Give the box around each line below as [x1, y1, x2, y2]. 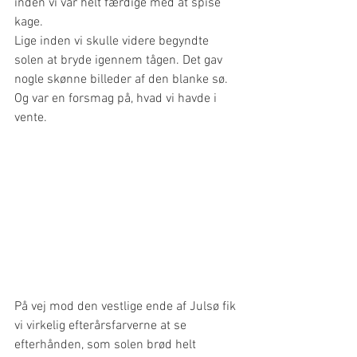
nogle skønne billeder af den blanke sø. [14, 72, 231, 88]
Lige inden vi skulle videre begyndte [14, 33, 212, 50]
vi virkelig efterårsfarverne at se [14, 318, 190, 335]
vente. [14, 110, 47, 127]
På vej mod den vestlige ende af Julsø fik [14, 299, 239, 316]
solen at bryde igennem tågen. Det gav [14, 53, 226, 69]
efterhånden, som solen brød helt [14, 337, 199, 354]
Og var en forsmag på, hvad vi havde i [14, 91, 220, 108]
